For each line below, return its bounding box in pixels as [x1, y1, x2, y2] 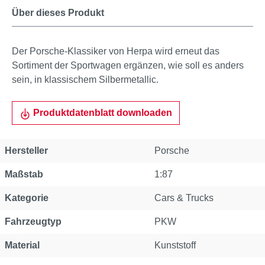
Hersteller [5, 146, 48, 156]
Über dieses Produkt [12, 8, 104, 18]
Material [5, 240, 40, 250]
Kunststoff [154, 240, 196, 250]
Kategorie [5, 193, 49, 203]
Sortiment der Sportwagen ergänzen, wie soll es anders [12, 60, 244, 70]
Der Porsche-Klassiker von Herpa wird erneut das [12, 46, 219, 56]
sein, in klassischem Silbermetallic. [12, 75, 159, 85]
